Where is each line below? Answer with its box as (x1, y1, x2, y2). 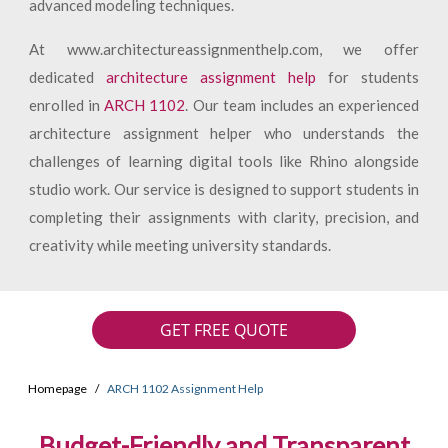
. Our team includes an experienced (185, 96, 420, 114)
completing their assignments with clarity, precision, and (28, 208, 420, 226)
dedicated (28, 68, 106, 86)
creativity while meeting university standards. (28, 236, 331, 254)
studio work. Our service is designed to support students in (28, 180, 420, 198)
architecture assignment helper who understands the (28, 124, 420, 142)
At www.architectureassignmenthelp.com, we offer (28, 40, 420, 58)
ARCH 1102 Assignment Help (107, 381, 263, 397)
